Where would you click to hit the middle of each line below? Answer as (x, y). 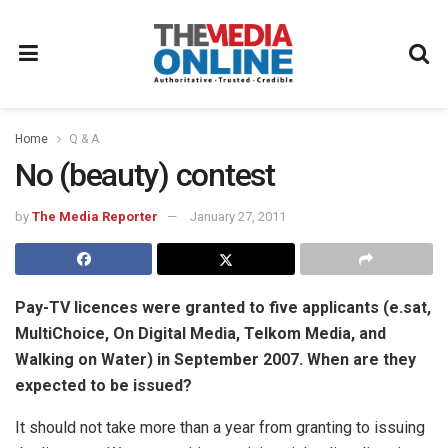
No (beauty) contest (145, 175)
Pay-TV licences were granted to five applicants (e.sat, (223, 307)
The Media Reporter (95, 216)
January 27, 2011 (238, 216)
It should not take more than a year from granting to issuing (220, 427)
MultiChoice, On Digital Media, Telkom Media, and (200, 333)
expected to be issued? (103, 385)
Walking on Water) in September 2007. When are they (215, 359)
